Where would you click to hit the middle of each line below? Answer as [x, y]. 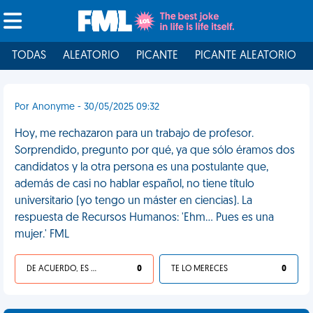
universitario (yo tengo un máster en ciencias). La [133, 201]
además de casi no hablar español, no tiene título [134, 184]
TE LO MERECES [199, 269]
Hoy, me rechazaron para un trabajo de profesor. [134, 134]
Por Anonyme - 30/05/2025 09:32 [87, 107]
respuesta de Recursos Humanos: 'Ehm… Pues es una [144, 218]
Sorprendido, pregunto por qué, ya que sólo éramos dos [155, 151]
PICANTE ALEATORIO [246, 56]
